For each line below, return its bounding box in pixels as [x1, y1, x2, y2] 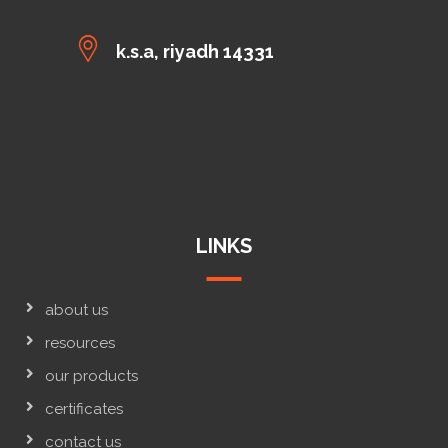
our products [45, 366, 139, 385]
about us [45, 300, 109, 319]
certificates [45, 399, 124, 418]
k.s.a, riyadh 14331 [115, 40, 274, 62]
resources [45, 333, 116, 352]
